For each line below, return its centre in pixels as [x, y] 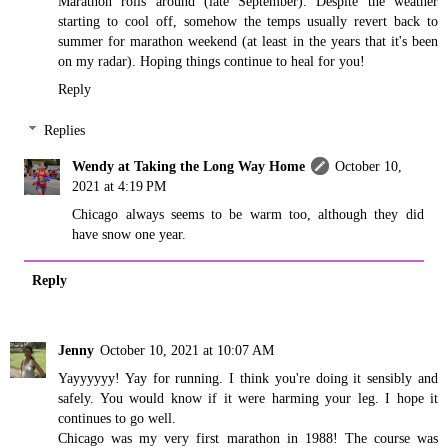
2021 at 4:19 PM [119, 186]
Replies [65, 130]
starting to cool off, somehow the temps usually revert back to [248, 20]
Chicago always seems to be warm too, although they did [248, 214]
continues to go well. [117, 417]
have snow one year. [129, 234]
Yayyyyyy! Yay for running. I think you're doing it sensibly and [248, 377]
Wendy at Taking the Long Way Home [189, 166]
